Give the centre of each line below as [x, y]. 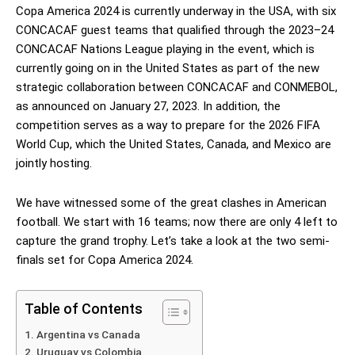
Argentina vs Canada [88, 334]
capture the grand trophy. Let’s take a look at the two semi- [173, 240]
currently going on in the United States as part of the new [168, 68]
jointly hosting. [54, 163]
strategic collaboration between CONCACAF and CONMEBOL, [177, 87]
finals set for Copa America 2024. [105, 260]
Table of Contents [84, 308]
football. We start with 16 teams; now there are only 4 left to [177, 221]
